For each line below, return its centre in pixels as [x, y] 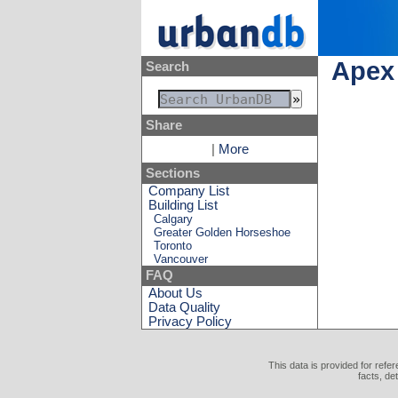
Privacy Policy [191, 321]
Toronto [173, 245]
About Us [176, 293]
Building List [183, 205]
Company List [189, 191]
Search [167, 66]
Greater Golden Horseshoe [223, 232]
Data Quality [185, 307]
